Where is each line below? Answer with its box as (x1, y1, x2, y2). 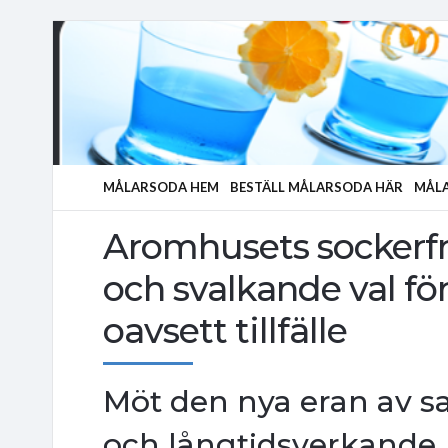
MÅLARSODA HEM (103, 179, 219, 195)
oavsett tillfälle (103, 308, 347, 352)
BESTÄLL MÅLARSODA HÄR (230, 179, 403, 195)
